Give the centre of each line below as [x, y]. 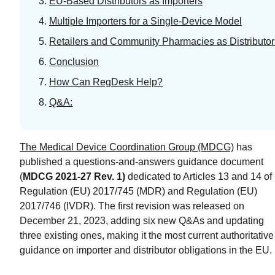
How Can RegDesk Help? [106, 82]
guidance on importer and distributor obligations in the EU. [146, 250]
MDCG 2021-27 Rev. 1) [75, 176]
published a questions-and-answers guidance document [141, 161]
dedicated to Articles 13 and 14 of [200, 176]
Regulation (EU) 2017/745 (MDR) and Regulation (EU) [138, 191]
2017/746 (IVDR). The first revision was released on [132, 206]
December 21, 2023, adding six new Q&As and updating [142, 220]
